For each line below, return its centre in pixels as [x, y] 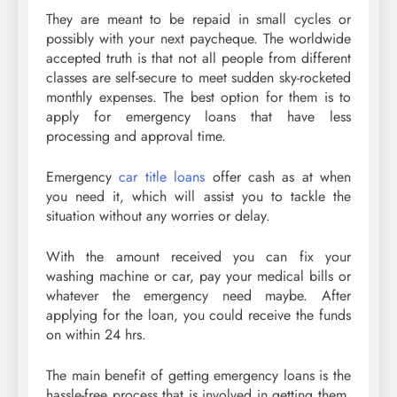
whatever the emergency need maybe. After [198, 296]
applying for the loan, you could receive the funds [198, 315]
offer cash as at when [278, 177]
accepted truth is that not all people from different [198, 58]
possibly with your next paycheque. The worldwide [198, 39]
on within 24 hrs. [96, 335]
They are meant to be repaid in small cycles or [198, 19]
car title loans [162, 177]
